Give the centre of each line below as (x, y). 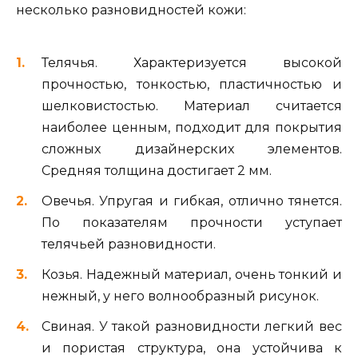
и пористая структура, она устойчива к (192, 348)
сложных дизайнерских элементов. (192, 149)
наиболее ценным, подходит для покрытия (192, 127)
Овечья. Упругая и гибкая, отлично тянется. (192, 201)
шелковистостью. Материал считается (192, 105)
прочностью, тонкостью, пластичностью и (192, 84)
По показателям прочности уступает (192, 222)
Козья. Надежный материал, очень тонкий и (192, 274)
